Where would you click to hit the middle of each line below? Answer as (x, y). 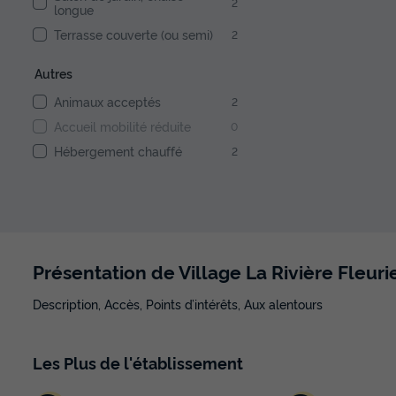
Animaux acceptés (107, 101)
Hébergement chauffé (118, 150)
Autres (53, 72)
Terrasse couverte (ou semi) (133, 34)
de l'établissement (170, 363)
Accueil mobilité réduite (122, 126)
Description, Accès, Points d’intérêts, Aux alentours (178, 304)
